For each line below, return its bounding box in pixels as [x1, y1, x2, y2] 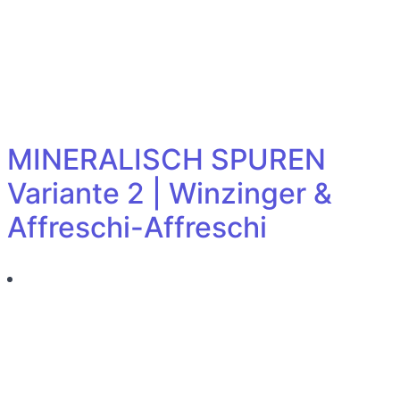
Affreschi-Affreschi [7, 210, 267, 245]
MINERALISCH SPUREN [7, 142, 326, 177]
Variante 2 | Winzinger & [7, 176, 332, 211]
